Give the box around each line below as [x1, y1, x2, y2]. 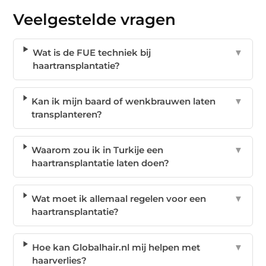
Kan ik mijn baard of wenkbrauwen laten [31, 95, 216, 107]
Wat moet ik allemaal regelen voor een [31, 192, 206, 204]
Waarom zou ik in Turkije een [31, 144, 163, 156]
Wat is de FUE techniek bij [32, 46, 151, 58]
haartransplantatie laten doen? [31, 157, 169, 169]
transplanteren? [31, 108, 102, 120]
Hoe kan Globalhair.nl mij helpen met [32, 241, 201, 253]
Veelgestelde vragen [13, 9, 176, 29]
